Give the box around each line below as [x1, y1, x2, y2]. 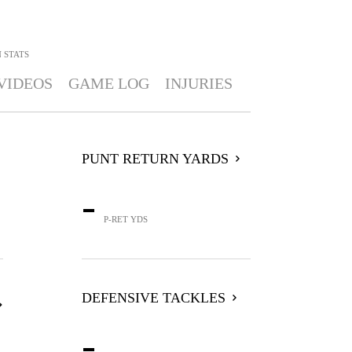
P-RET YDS [103, 214, 148, 224]
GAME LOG [68, 75, 149, 92]
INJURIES [164, 75, 233, 92]
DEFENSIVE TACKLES [81, 290, 225, 306]
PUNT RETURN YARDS [81, 151, 229, 167]
